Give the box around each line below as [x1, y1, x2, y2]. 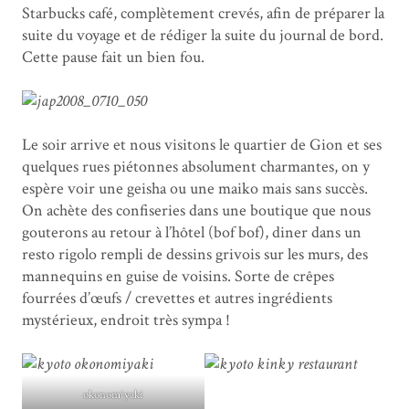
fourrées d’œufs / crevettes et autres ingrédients [22, 288, 332, 309]
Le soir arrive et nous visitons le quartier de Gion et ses [22, 134, 382, 156]
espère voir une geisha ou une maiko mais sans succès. [22, 178, 368, 200]
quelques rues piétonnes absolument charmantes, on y [22, 156, 370, 178]
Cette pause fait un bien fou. [22, 47, 204, 68]
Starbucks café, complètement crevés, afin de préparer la [22, 3, 384, 25]
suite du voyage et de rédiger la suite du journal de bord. [22, 25, 383, 47]
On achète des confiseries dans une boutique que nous [22, 200, 371, 222]
